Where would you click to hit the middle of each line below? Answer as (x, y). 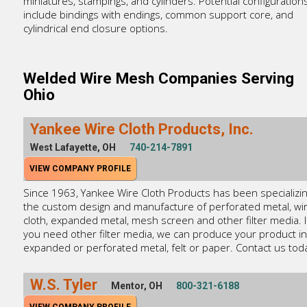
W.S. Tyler (63, 285)
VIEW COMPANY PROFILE (80, 169)
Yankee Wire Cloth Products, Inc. (142, 130)
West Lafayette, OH (73, 148)
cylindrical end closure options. (95, 28)
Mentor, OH (136, 286)
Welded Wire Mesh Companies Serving (158, 78)
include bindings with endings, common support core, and (158, 15)
